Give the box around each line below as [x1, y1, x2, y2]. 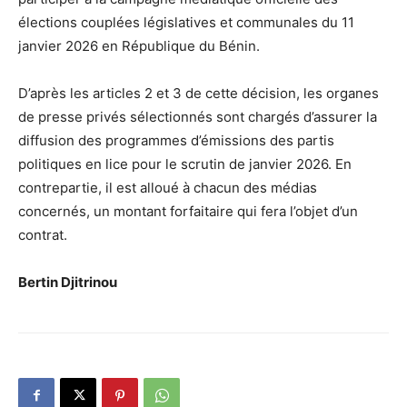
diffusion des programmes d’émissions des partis [18, 131, 334, 149]
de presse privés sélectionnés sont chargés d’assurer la [18, 107, 377, 125]
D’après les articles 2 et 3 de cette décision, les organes [18, 84, 379, 102]
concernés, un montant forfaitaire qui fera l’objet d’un [18, 202, 358, 220]
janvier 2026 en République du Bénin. [18, 36, 260, 55]
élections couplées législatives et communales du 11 [18, 13, 354, 31]
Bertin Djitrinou [18, 273, 117, 291]
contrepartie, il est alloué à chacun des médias [18, 178, 317, 196]
